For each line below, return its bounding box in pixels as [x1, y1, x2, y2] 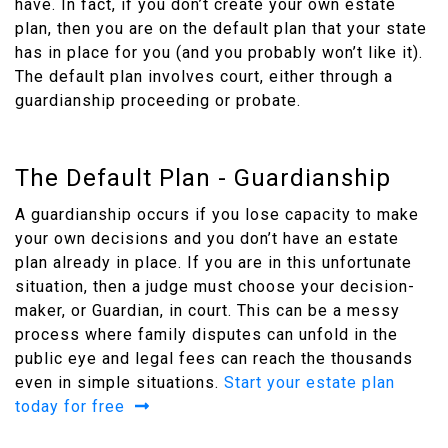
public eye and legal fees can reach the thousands [15, 349, 413, 369]
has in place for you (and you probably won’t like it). [15, 43, 423, 63]
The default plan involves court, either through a [15, 67, 393, 87]
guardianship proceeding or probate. [15, 91, 301, 111]
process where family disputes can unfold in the [15, 325, 398, 345]
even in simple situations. [15, 373, 224, 393]
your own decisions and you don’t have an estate [15, 229, 399, 249]
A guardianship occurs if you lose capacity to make [15, 205, 419, 225]
